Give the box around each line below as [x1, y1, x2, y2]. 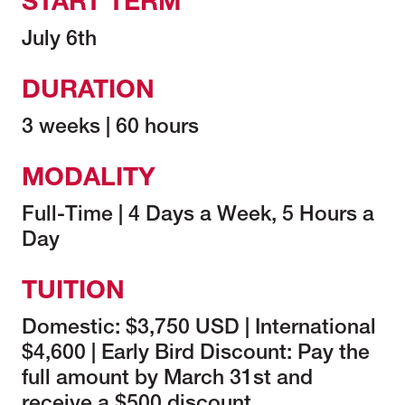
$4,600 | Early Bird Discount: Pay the [22, 344, 370, 365]
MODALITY [22, 167, 155, 193]
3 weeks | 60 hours [22, 118, 199, 139]
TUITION [22, 280, 125, 306]
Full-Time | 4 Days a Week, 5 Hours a [22, 206, 374, 227]
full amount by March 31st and [22, 370, 313, 391]
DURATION [22, 80, 155, 105]
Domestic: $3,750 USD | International [22, 319, 376, 340]
